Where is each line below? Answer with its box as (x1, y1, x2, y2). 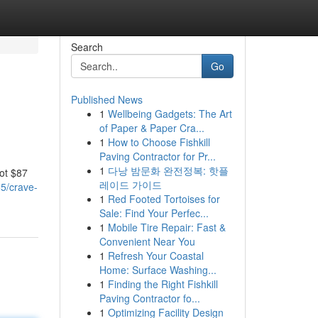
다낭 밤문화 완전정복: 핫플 (107, 163, 229, 177)
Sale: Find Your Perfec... (99, 206, 209, 220)
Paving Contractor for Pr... (99, 149, 216, 163)
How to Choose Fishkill (107, 135, 210, 149)
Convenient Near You (99, 234, 195, 248)
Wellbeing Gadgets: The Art (107, 106, 232, 121)
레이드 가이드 (99, 177, 162, 192)
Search (70, 40, 103, 54)
